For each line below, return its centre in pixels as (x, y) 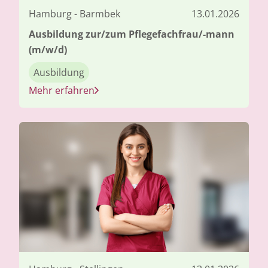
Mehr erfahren (62, 90)
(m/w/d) (48, 49)
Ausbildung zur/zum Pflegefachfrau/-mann (132, 34)
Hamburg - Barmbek (74, 13)
